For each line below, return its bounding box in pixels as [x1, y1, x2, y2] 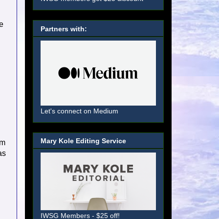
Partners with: [41, 24, 87, 33]
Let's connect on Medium [41, 107, 118, 115]
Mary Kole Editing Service [41, 137, 126, 145]
